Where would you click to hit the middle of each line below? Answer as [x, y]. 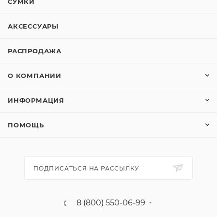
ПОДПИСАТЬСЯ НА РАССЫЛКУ [86, 169]
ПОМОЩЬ [26, 125]
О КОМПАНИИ [35, 76]
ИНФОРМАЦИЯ [36, 101]
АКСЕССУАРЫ [33, 26]
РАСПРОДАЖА [35, 51]
